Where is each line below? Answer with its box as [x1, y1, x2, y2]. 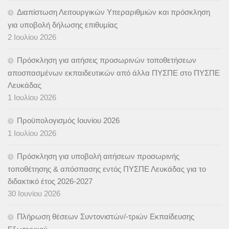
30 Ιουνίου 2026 [8, 189, 60, 198]
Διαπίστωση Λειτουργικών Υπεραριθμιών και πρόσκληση [17, 8, 210, 17]
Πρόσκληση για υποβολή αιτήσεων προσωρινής [17, 152, 179, 161]
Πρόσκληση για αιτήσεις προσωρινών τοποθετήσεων [17, 56, 196, 65]
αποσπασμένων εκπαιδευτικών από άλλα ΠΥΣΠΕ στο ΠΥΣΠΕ [8, 68, 220, 78]
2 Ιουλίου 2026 [8, 33, 56, 42]
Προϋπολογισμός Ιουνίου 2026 [17, 116, 120, 125]
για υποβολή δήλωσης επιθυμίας [8, 20, 118, 30]
